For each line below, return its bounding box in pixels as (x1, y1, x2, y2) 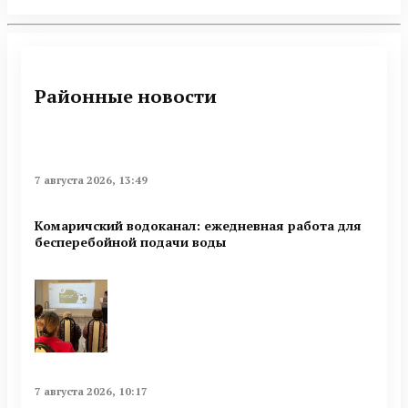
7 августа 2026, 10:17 (35, 383, 148, 398)
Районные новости (35, 83, 217, 108)
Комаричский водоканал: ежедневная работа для (35, 216, 362, 234)
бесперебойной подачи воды (35, 232, 226, 250)
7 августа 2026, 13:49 (35, 173, 148, 188)
